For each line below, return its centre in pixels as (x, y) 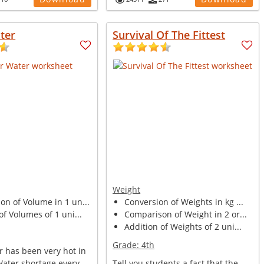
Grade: (127, 245)
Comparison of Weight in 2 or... (186, 214)
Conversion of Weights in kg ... (184, 202)
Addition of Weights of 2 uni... (183, 227)
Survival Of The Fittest (169, 35)
